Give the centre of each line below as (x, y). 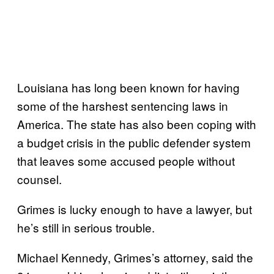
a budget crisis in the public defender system (134, 142)
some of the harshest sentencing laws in (123, 105)
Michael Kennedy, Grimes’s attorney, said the (135, 257)
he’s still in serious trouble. (86, 227)
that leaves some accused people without (126, 160)
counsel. (39, 179)
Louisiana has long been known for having (128, 87)
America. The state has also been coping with (137, 124)
